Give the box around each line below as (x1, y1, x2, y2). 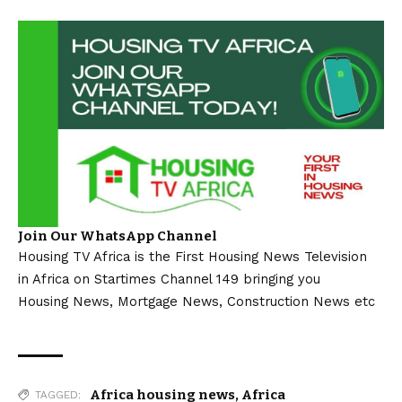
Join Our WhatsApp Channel (18, 227, 217, 244)
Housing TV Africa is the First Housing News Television (18, 248, 367, 265)
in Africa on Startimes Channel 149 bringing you (18, 270, 320, 287)
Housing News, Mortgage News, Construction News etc (18, 293, 375, 310)
